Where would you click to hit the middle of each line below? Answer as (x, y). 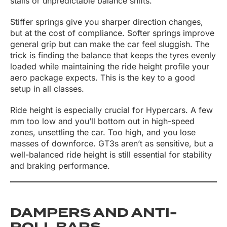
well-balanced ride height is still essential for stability (111, 155)
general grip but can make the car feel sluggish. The (110, 44)
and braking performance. (60, 166)
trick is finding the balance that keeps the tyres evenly (113, 55)
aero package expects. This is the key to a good (103, 78)
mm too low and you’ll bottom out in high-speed (102, 121)
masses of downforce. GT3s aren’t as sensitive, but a (112, 144)
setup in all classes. (47, 89)
